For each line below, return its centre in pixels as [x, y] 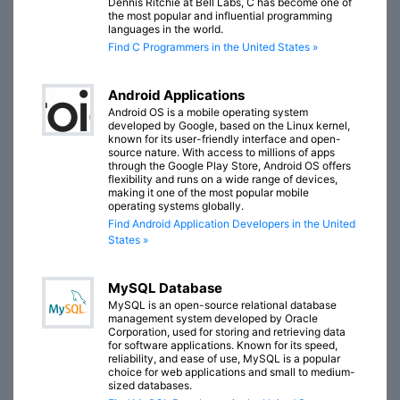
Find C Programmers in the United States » [213, 47]
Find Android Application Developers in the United [232, 224]
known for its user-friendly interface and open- [225, 139]
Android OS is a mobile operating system [208, 112]
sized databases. [150, 386]
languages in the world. [166, 29]
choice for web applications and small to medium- [232, 372]
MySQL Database [165, 288]
